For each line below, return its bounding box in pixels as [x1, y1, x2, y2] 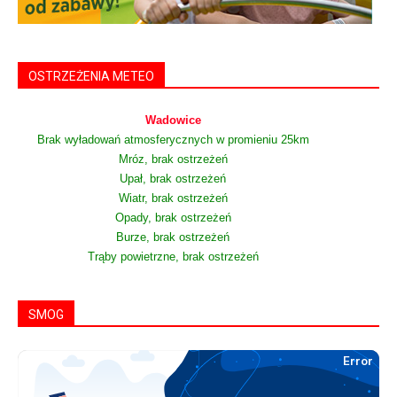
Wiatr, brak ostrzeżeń [118, 192, 228, 206]
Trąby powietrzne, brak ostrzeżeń [87, 251, 259, 264]
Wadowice [144, 114, 201, 128]
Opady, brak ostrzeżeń [114, 212, 231, 225]
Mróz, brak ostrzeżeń [118, 153, 228, 167]
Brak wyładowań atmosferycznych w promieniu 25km [36, 134, 309, 147]
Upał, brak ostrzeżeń [120, 173, 226, 186]
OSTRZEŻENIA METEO [28, 69, 154, 84]
